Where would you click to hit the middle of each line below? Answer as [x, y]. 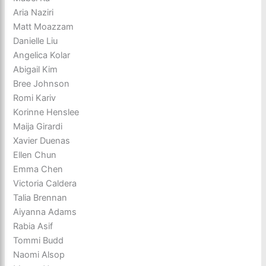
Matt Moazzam [44, 26]
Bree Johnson [42, 83]
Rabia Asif [33, 226]
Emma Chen [38, 169]
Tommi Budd [39, 240]
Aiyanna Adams [45, 212]
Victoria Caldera [45, 183]
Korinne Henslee [46, 112]
